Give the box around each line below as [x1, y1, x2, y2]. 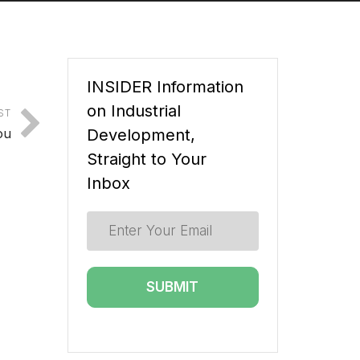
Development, [86, 125, 195, 145]
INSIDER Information [86, 77, 243, 97]
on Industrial [86, 101, 181, 121]
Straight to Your [86, 149, 207, 170]
